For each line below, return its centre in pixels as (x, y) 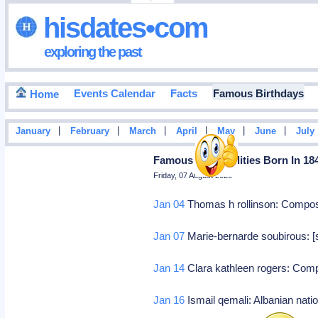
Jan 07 (169, 236)
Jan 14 (169, 268)
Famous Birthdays (258, 94)
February (89, 132)
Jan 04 (169, 204)
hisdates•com (122, 27)
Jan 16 (169, 300)
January (33, 132)
